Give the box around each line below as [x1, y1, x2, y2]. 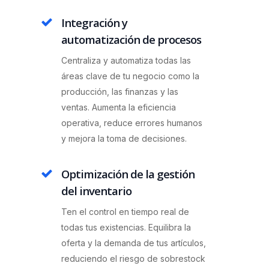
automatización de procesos [61, 32, 202, 47]
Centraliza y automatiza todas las [61, 55, 192, 66]
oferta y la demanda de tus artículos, [61, 237, 207, 248]
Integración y [61, 15, 128, 31]
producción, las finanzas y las [61, 86, 179, 97]
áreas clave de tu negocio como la [61, 71, 200, 82]
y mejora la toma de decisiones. [61, 133, 187, 144]
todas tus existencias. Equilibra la [61, 222, 192, 232]
